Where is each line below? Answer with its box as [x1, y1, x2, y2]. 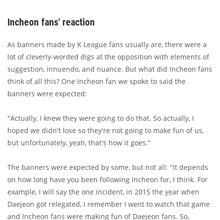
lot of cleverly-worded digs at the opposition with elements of [7, 52, 209, 61]
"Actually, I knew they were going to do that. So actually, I [7, 113, 194, 123]
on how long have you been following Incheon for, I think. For [7, 174, 208, 184]
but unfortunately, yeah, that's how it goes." [7, 137, 151, 147]
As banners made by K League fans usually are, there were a [7, 39, 207, 49]
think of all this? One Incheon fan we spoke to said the [7, 76, 186, 86]
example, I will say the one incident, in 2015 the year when [7, 187, 199, 196]
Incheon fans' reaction [7, 16, 95, 28]
